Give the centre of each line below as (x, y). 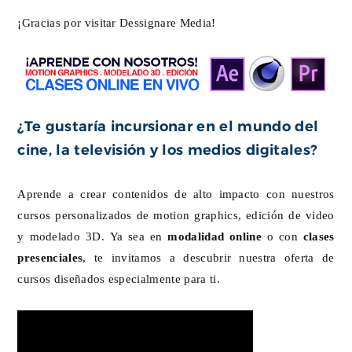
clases (319, 236)
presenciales (50, 257)
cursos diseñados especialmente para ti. (119, 278)
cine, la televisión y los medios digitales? (167, 150)
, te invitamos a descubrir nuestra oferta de (209, 257)
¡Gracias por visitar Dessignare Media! (117, 22)
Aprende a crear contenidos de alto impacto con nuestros (176, 193)
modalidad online (212, 236)
